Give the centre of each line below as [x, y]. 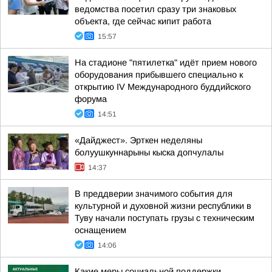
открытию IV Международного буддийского [163, 87]
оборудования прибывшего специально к [159, 75]
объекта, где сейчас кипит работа [143, 21]
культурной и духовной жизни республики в [163, 206]
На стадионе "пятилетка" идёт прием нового [166, 63]
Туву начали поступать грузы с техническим [165, 218]
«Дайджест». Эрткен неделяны [138, 140]
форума [91, 99]
